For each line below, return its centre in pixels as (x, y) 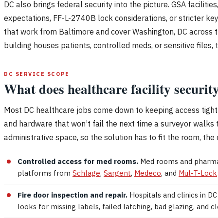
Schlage (86, 173)
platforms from (45, 173)
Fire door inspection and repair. (73, 195)
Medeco (148, 173)
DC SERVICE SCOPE (37, 74)
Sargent (117, 173)
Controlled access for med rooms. (78, 161)
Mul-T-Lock (198, 173)
